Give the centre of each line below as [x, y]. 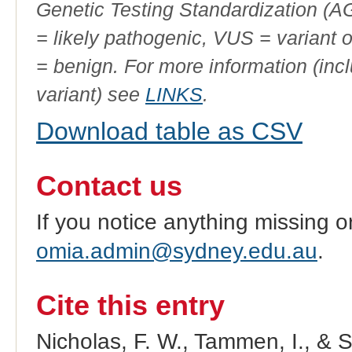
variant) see [90, 95]
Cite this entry [130, 306]
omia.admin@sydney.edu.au [176, 251]
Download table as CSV [169, 132]
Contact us [109, 187]
